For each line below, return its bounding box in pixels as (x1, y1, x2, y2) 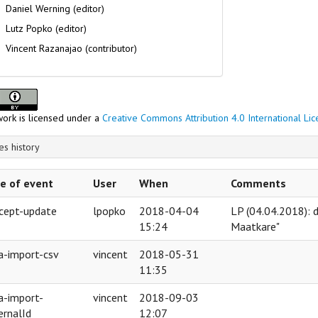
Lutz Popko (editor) (6, 21, 87, 35)
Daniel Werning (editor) (6, 1, 104, 15)
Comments (231, 175, 286, 190)
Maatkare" (231, 219, 280, 234)
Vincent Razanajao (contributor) (6, 41, 137, 55)
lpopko (93, 203, 126, 218)
